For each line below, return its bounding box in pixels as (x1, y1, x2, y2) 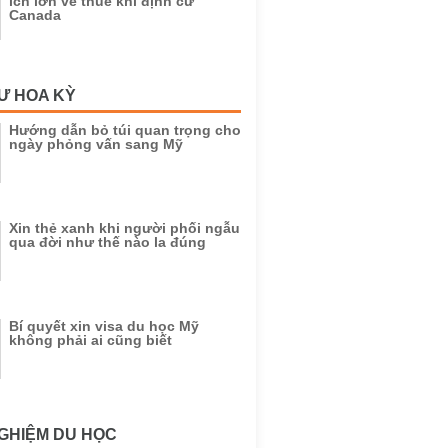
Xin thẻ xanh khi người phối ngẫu (9, 220, 240, 236)
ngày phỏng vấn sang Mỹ (9, 136, 183, 152)
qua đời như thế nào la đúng (9, 234, 206, 250)
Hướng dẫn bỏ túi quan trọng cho (9, 122, 241, 138)
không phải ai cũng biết (9, 332, 172, 348)
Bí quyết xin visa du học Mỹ (9, 318, 199, 334)
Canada (9, 7, 61, 23)
